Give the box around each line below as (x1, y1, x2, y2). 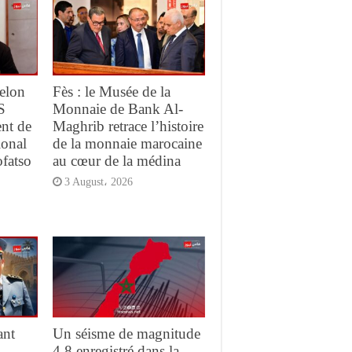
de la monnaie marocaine (52, 134, 202, 152)
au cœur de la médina (52, 152, 181, 169)
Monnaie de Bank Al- (52, 100, 183, 117)
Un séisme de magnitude (52, 324, 200, 342)
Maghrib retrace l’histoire (52, 117, 203, 134)
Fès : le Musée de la (52, 82, 170, 100)
